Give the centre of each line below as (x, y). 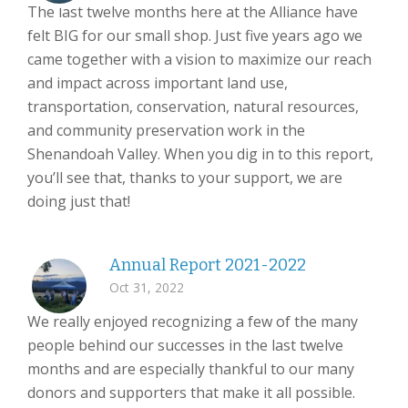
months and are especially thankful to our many (191, 369)
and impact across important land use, (158, 83)
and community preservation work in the (166, 130)
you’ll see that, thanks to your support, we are (185, 178)
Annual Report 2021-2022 (208, 265)
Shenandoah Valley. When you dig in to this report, (200, 154)
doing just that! (79, 201)
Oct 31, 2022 (147, 287)
